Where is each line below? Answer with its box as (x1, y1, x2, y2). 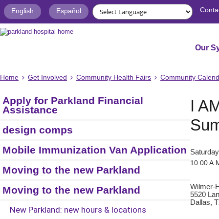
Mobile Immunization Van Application (2, 144, 187, 156)
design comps (2, 124, 73, 136)
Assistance (2, 104, 58, 116)
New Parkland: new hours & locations (10, 205, 146, 215)
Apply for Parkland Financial (2, 95, 143, 107)
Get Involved (28, 74, 67, 81)
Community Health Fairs (76, 74, 151, 81)
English (11, 7, 34, 15)
